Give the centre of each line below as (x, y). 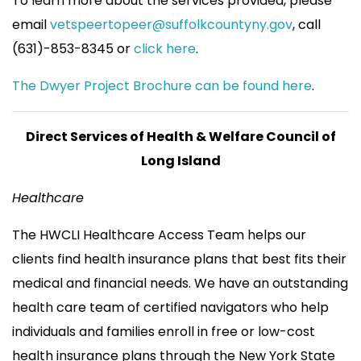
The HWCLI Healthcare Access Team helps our (159, 235)
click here (165, 49)
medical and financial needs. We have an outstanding (180, 284)
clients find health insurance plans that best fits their (179, 259)
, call (307, 25)
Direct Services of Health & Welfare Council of (180, 137)
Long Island (180, 161)
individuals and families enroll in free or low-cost (164, 332)
